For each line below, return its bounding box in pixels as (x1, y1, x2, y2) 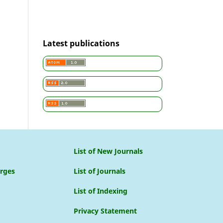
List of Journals (74, 166, 126, 176)
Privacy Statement (74, 206, 137, 216)
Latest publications (43, 37, 119, 49)
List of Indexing (74, 186, 128, 196)
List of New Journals (74, 146, 143, 156)
